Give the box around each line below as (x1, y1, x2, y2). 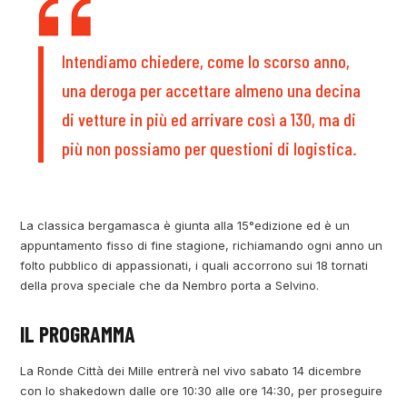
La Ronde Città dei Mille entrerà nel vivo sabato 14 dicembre (20, 362, 362, 378)
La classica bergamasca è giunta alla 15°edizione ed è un (20, 217, 351, 233)
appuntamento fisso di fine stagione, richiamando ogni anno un (20, 237, 383, 253)
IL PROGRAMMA (20, 320, 136, 347)
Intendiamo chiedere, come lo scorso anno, (62, 49, 351, 72)
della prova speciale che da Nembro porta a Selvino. (20, 277, 320, 293)
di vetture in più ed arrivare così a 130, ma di (62, 107, 357, 130)
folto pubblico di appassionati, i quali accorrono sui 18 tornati (20, 257, 369, 273)
